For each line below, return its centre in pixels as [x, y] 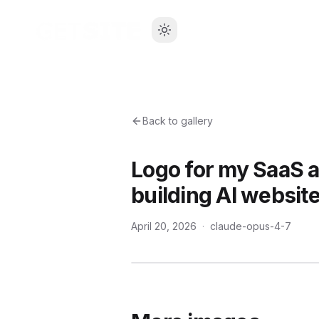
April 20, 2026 [164, 226]
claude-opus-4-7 [251, 226]
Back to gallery [178, 121]
